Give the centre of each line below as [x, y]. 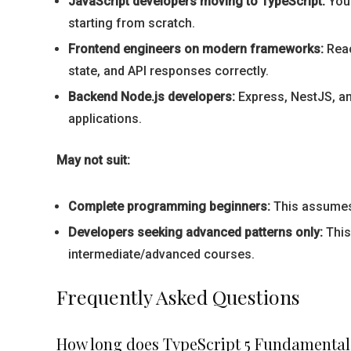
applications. [105, 119]
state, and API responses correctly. [168, 71]
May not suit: [93, 160]
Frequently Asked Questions [178, 297]
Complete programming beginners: [169, 206]
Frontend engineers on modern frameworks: [196, 49]
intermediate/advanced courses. [161, 254]
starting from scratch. [132, 23]
